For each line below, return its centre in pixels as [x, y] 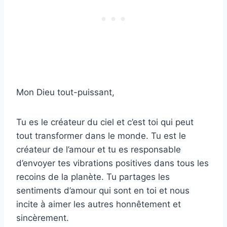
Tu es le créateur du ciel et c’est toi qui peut [105, 122]
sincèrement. [43, 218]
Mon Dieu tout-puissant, [65, 92]
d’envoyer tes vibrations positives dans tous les [112, 163]
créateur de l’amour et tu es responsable [99, 149]
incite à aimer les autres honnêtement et [99, 204]
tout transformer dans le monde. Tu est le [101, 136]
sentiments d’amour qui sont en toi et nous [103, 190]
